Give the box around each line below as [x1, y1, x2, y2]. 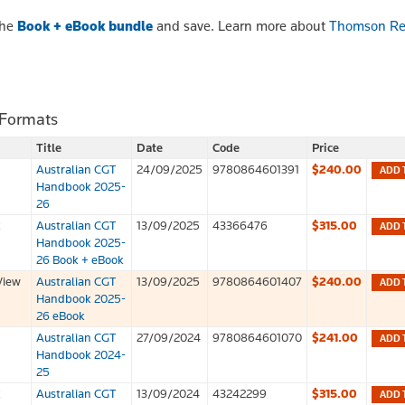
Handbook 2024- [36, 345, 126, 363]
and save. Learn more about [153, 17, 329, 34]
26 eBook [36, 306, 85, 324]
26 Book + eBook [36, 250, 124, 268]
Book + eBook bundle [17, 17, 153, 34]
